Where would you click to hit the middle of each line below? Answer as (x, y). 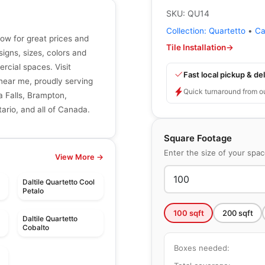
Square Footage (198, 138)
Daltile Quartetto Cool (58, 182)
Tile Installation (196, 47)
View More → (79, 157)
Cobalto (35, 228)
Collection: (188, 31)
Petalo (33, 191)
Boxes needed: (202, 248)
